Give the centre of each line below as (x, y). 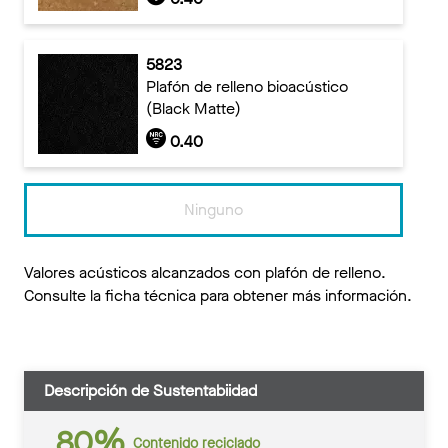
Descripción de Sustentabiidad (150, 391)
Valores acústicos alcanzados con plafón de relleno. (205, 273)
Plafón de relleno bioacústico (246, 86)
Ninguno (213, 210)
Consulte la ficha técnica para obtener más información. (218, 296)
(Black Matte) (193, 108)
